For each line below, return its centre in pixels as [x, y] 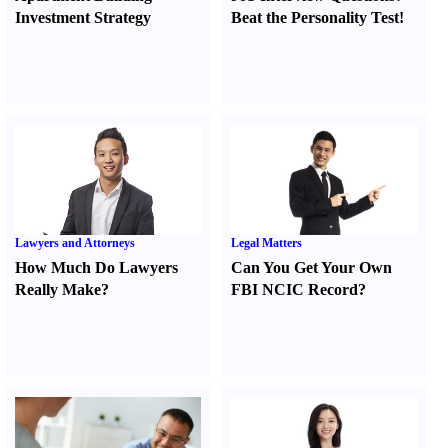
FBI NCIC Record [295, 289]
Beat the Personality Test [315, 17]
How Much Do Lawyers [96, 267]
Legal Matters [267, 243]
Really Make [58, 289]
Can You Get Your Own [312, 267]
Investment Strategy [83, 17]
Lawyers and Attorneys [75, 243]
